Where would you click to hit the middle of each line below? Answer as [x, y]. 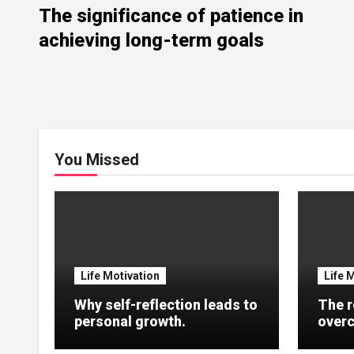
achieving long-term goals [151, 40]
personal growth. [130, 321]
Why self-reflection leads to [166, 304]
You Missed [97, 159]
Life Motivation [120, 275]
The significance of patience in [171, 15]
